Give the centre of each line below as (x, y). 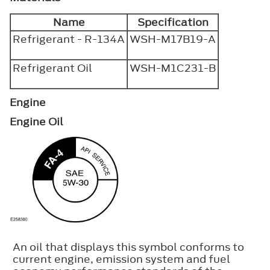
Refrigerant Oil (52, 68)
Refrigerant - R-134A (69, 39)
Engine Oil (36, 121)
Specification (173, 22)
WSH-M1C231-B (173, 68)
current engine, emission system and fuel (121, 259)
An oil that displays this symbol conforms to (128, 247)
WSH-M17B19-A (173, 39)
